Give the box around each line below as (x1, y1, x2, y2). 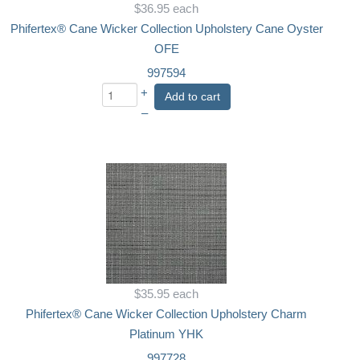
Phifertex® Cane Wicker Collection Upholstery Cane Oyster (10, 22, 323, 35)
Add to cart (165, 89, 221, 103)
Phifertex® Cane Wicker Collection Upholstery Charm (26, 307, 308, 321)
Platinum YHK (129, 327, 204, 341)
